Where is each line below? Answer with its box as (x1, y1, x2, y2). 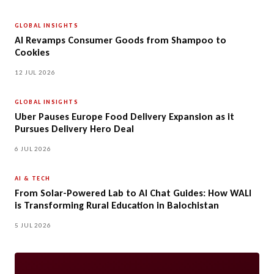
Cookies (15, 46, 50, 58)
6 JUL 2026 (15, 144, 51, 153)
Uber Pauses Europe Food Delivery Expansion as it (15, 110, 234, 122)
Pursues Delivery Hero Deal (15, 122, 134, 135)
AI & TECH (15, 174, 51, 182)
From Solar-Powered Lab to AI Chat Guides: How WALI (15, 187, 251, 199)
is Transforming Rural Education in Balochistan (15, 199, 219, 211)
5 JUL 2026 (15, 221, 51, 229)
